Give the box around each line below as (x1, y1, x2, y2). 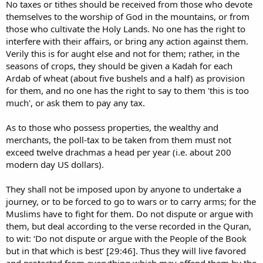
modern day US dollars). (6, 159, 104, 171)
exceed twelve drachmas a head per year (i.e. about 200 (6, 146, 231, 159)
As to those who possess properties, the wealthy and (6, 122, 218, 134)
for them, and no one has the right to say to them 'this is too (6, 85, 249, 97)
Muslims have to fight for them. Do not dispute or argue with (6, 208, 253, 220)
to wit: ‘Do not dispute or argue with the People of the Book (6, 232, 247, 245)
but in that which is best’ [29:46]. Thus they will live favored (6, 245, 246, 257)
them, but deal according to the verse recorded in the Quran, (6, 220, 251, 232)
